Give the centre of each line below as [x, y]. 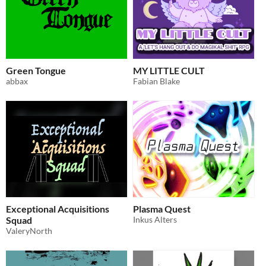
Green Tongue [36, 70]
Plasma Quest [162, 209]
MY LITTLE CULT [169, 70]
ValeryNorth [29, 231]
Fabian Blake [156, 81]
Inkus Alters [155, 220]
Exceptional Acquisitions [58, 209]
